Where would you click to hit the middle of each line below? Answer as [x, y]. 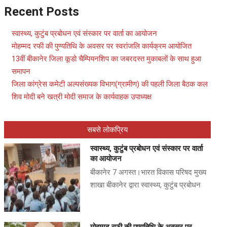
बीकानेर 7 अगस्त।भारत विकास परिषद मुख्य [148, 172]
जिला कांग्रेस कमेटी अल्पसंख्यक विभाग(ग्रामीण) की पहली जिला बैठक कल [110, 84]
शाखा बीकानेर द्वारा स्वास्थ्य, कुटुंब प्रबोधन [145, 185]
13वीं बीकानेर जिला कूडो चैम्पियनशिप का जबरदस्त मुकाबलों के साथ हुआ [106, 59]
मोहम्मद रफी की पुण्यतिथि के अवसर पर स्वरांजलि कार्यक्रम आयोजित [102, 46]
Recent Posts [42, 12]
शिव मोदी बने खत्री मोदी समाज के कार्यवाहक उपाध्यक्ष [82, 97]
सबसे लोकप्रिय [107, 130]
